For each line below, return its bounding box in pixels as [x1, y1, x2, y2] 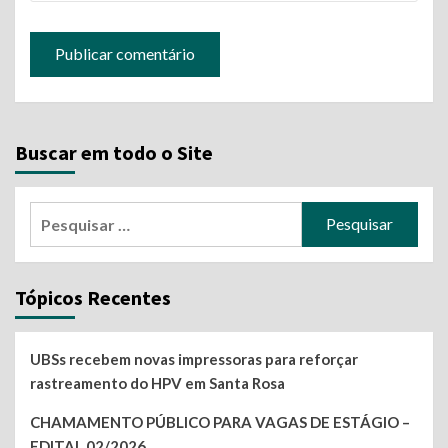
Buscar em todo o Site [15, 139, 213, 165]
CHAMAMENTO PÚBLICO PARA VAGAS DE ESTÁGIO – [30, 412, 410, 431]
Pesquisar [29, 203, 103, 223]
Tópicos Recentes [15, 284, 171, 310]
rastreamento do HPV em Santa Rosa [30, 373, 285, 392]
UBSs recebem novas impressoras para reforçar [30, 349, 358, 368]
